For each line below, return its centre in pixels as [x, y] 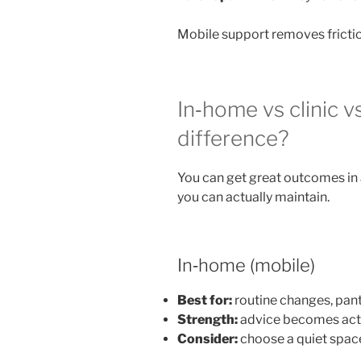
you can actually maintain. [253, 197]
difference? [233, 138]
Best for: [205, 300]
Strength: [207, 319]
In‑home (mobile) [246, 266]
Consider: [207, 338]
